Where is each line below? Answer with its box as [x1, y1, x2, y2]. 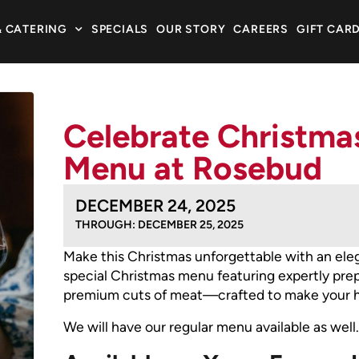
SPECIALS [91, 22, 149, 36]
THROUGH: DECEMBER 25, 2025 [75, 217, 244, 232]
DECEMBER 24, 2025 [75, 195, 236, 216]
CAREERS [233, 22, 288, 36]
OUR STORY [156, 22, 226, 36]
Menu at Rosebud [63, 148, 322, 188]
